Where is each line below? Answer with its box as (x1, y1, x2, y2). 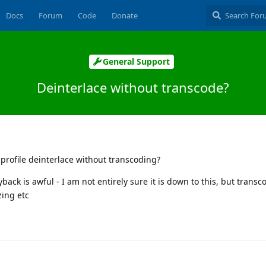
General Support (103, 56, 170, 68)
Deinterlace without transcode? (37, 78, 229, 96)
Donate (111, 10, 138, 21)
